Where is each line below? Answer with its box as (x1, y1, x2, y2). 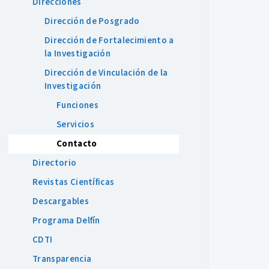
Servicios (56, 118, 94, 131)
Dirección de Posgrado (44, 15, 140, 28)
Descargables (32, 195, 89, 208)
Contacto (56, 138, 97, 150)
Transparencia (32, 253, 92, 265)
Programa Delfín (32, 214, 100, 227)
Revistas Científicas (32, 176, 115, 189)
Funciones (56, 99, 98, 112)
